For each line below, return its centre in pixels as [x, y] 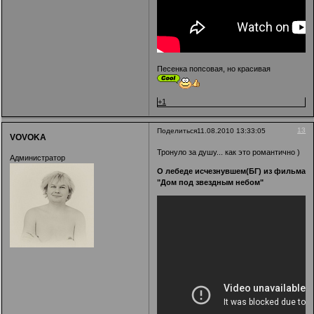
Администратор [37, 158]
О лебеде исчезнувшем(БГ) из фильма [232, 171]
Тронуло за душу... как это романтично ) [229, 152]
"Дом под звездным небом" [211, 182]
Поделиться [177, 131]
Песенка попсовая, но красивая [214, 69]
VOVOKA [28, 137]
